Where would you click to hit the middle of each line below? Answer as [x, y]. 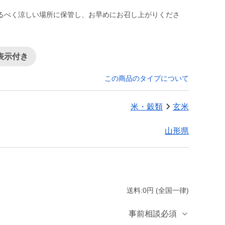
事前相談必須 [153, 213]
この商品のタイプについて [147, 78]
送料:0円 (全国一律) [158, 190]
